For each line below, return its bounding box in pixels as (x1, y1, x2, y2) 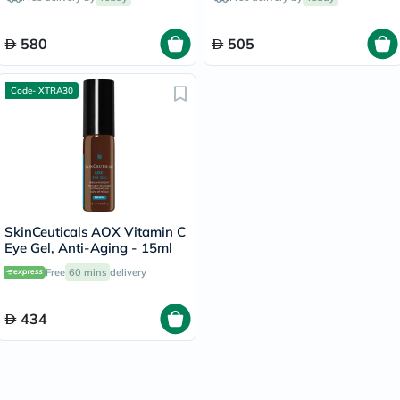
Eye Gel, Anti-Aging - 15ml (4, 239, 172, 256)
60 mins (69, 266, 106, 279)
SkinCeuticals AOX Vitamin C (4, 223, 186, 240)
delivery (110, 266, 146, 279)
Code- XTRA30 (11, 85, 73, 96)
